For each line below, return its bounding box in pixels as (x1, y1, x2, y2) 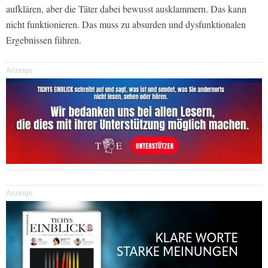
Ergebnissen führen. (6, 33, 81, 47)
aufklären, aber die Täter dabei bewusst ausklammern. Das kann (6, 2, 246, 16)
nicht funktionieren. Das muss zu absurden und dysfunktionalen (6, 18, 246, 31)
